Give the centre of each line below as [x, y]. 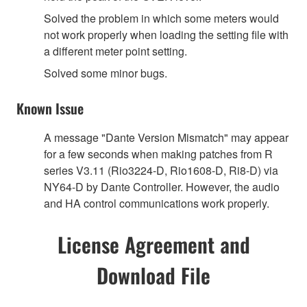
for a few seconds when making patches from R [158, 154]
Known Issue [50, 109]
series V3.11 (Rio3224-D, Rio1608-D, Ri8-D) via [161, 171]
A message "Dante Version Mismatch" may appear [166, 138]
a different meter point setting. [115, 51]
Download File [153, 275]
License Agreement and [153, 245]
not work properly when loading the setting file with [166, 35]
